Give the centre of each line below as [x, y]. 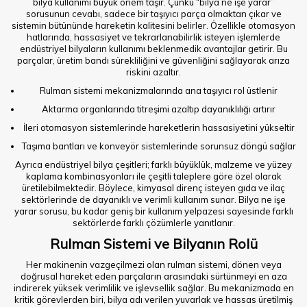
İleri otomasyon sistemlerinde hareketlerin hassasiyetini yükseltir [159, 127]
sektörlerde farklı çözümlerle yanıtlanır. [153, 223]
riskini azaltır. [153, 72]
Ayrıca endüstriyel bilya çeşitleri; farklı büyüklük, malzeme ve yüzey [153, 164]
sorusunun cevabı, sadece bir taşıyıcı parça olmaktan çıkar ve [153, 14]
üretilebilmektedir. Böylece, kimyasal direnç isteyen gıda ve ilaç [153, 188]
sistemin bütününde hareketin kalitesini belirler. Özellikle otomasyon [153, 25]
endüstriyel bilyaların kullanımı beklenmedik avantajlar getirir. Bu [153, 49]
